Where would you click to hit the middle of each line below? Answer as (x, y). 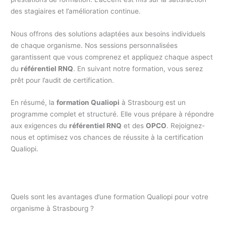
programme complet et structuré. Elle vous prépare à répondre (112, 114)
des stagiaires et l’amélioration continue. (76, 11)
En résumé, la (34, 103)
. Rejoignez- (186, 126)
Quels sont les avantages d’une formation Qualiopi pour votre (110, 197)
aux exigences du (40, 126)
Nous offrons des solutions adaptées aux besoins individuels (108, 34)
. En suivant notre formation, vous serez (138, 68)
